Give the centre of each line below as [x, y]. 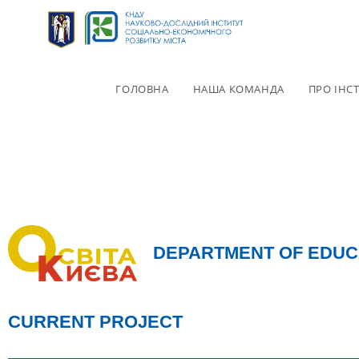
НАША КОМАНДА [238, 89]
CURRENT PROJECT [95, 322]
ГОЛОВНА [142, 89]
